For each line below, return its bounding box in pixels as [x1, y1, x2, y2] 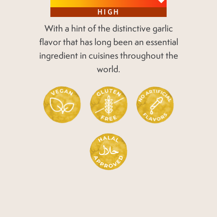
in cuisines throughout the [77, 49, 178, 62]
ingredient [39, 49, 78, 62]
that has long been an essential [62, 36, 178, 48]
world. [97, 63, 120, 76]
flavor [39, 36, 63, 48]
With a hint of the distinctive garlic [44, 22, 173, 35]
